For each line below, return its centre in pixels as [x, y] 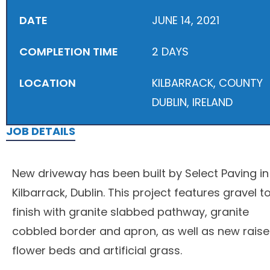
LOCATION [48, 83]
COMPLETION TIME [69, 52]
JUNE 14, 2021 [186, 20]
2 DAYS [170, 52]
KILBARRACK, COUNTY [207, 83]
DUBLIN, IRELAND [192, 102]
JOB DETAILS [41, 131]
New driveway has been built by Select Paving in [140, 173]
